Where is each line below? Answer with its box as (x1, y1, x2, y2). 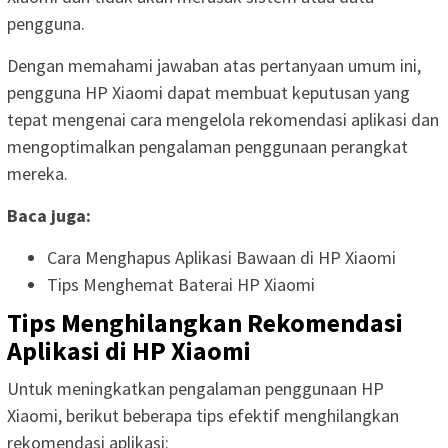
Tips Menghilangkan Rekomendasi (7, 306, 403, 340)
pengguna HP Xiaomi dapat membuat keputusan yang (7, 80, 410, 104)
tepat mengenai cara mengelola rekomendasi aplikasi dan (7, 107, 439, 131)
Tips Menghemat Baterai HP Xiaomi (47, 272, 315, 296)
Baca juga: (7, 203, 91, 227)
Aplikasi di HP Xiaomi (7, 334, 251, 368)
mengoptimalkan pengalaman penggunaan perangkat (7, 134, 408, 158)
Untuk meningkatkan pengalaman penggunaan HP (7, 377, 384, 401)
